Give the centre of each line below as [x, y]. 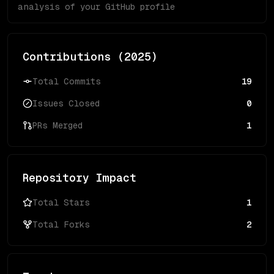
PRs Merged [57, 125]
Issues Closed [66, 103]
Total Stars [61, 202]
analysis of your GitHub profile [96, 7]
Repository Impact [80, 178]
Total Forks [61, 224]
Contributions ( [73, 57]
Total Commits [67, 81]
